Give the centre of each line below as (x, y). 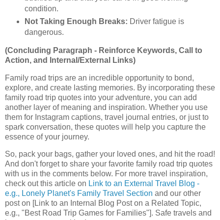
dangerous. (44, 32)
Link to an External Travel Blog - (144, 184)
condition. (41, 8)
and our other (177, 193)
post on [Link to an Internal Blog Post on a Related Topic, (103, 203)
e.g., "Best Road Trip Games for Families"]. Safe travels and (108, 213)
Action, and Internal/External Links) (70, 60)
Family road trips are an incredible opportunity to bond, (99, 78)
